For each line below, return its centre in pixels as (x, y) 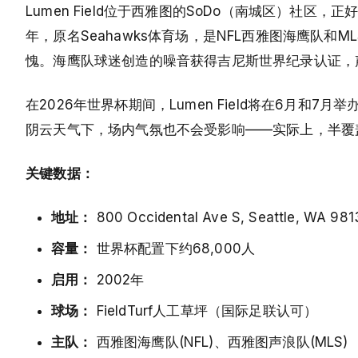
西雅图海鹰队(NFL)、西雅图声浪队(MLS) (220, 342)
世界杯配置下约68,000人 (174, 248)
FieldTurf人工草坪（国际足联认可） (205, 310)
